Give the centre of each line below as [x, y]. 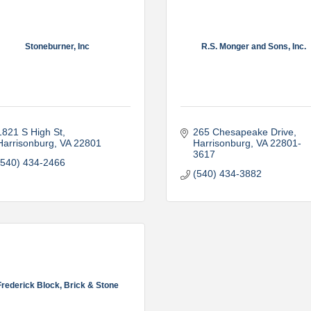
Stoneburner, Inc [58, 46]
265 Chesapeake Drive [243, 132]
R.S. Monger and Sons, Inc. [253, 46]
